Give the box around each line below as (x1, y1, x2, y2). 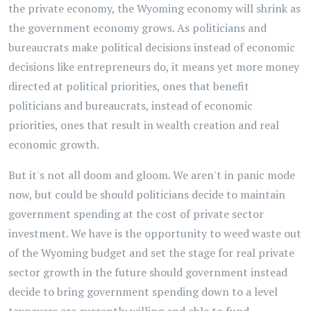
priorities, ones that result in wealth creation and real (8, 117, 279, 133)
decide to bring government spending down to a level (8, 284, 278, 299)
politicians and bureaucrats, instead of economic (8, 98, 253, 113)
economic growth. (8, 137, 99, 152)
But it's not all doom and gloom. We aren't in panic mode (8, 167, 295, 183)
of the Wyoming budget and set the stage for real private (8, 245, 294, 260)
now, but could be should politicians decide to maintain (8, 187, 285, 202)
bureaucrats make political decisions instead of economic (8, 40, 295, 55)
